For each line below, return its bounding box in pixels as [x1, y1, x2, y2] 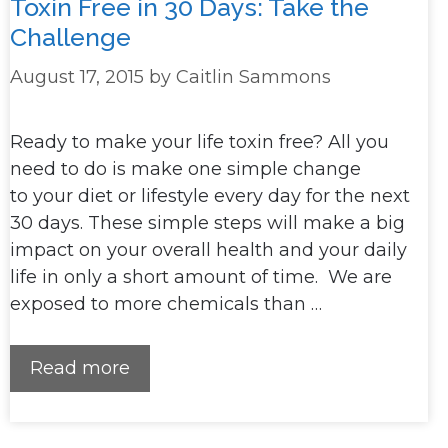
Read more [30, 357, 130, 380]
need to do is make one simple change [10, 158, 361, 181]
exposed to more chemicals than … [10, 293, 322, 316]
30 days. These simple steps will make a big [10, 212, 405, 235]
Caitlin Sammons [176, 66, 331, 89]
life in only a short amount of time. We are [10, 266, 392, 289]
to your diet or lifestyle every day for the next [10, 185, 410, 208]
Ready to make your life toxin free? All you [10, 131, 389, 154]
